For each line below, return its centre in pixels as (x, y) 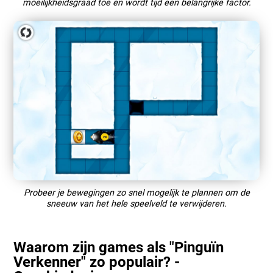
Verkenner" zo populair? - (97, 262)
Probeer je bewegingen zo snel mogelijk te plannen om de (136, 193)
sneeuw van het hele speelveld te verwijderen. (136, 204)
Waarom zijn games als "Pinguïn (119, 247)
